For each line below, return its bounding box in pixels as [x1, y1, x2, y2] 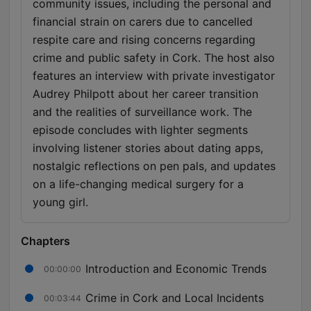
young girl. [33, 195, 88, 210]
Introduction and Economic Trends [85, 261, 267, 276]
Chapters [21, 234, 70, 249]
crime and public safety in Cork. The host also [33, 51, 275, 65]
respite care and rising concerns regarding [33, 33, 255, 47]
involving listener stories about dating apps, [33, 141, 263, 155]
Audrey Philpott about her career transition [33, 87, 258, 101]
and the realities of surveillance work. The [33, 105, 252, 119]
